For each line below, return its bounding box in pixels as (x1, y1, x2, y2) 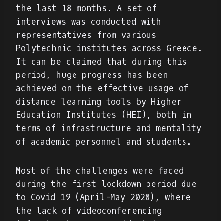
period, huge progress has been (16, 69, 168, 81)
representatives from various (16, 29, 156, 41)
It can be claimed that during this (16, 56, 187, 68)
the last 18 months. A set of (16, 2, 157, 14)
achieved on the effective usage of (16, 82, 188, 94)
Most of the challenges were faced (16, 165, 184, 177)
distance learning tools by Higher (16, 96, 182, 108)
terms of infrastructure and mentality (16, 122, 201, 134)
